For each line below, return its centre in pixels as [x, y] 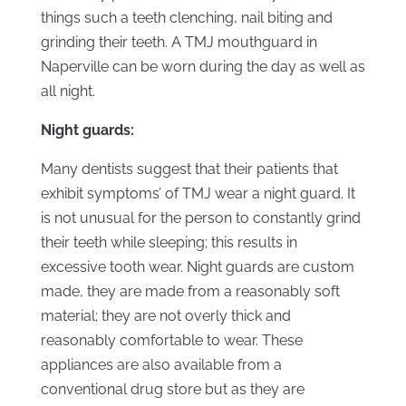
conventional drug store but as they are [172, 389]
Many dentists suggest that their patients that [189, 169]
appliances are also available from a [161, 365]
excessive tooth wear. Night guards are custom [197, 267]
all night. [68, 91]
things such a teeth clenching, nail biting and [186, 18]
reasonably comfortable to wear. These [171, 340]
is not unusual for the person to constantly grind [200, 218]
